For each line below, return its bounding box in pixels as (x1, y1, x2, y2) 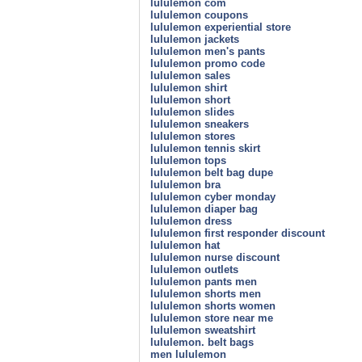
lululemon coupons (150, 8, 248, 21)
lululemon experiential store (150, 20, 291, 33)
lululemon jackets (150, 32, 239, 45)
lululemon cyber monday (150, 190, 276, 203)
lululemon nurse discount (150, 250, 280, 263)
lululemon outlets (150, 263, 238, 276)
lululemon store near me (150, 311, 273, 324)
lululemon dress (150, 214, 232, 227)
